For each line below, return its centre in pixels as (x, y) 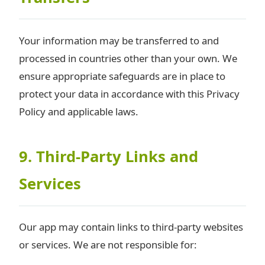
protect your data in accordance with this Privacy (129, 93)
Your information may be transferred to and (119, 40)
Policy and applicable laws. (79, 111)
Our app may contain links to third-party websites (131, 227)
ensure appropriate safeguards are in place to (122, 76)
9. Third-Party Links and (109, 157)
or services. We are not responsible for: (108, 245)
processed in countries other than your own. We (128, 58)
